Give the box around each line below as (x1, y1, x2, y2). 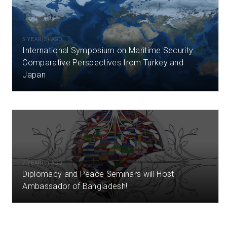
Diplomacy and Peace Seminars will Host (22, 169, 174, 179)
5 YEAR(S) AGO (22, 36, 63, 43)
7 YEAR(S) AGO (22, 160, 63, 166)
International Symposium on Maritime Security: (22, 46, 195, 56)
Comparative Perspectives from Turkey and (22, 58, 184, 68)
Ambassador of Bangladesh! (22, 181, 128, 192)
